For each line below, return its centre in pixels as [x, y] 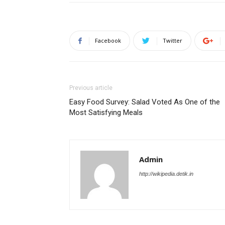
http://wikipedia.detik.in [166, 174]
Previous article [91, 88]
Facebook [108, 40]
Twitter [173, 40]
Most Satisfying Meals [106, 113]
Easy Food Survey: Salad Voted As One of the [145, 102]
